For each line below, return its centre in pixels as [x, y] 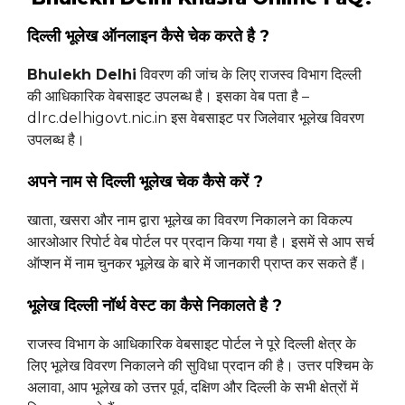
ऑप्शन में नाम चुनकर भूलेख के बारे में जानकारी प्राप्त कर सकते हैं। [197, 264]
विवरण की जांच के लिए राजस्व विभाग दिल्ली [249, 75]
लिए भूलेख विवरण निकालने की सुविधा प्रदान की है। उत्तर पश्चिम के [200, 366]
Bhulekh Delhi [82, 75]
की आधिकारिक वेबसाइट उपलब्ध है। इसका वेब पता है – [168, 97]
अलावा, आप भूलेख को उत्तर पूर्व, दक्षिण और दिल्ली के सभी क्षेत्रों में [193, 388]
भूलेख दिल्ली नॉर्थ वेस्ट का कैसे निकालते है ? [155, 306]
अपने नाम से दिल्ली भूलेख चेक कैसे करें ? [145, 182]
